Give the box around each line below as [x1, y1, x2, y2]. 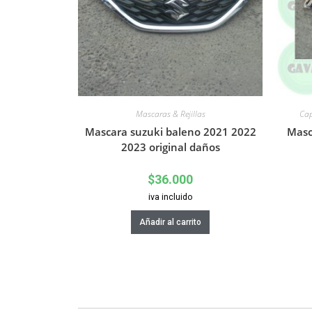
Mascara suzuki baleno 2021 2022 [84, 125, 256, 139]
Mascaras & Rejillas [135, 108, 205, 120]
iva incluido [148, 192, 193, 203]
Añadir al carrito [139, 217, 201, 228]
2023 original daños [120, 140, 220, 155]
